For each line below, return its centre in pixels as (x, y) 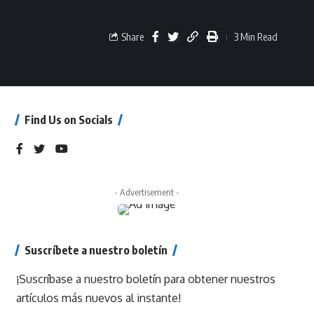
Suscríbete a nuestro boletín (96, 250)
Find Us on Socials (68, 120)
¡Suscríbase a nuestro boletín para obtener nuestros (145, 279)
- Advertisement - (146, 192)
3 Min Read (256, 37)
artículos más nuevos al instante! (98, 298)
